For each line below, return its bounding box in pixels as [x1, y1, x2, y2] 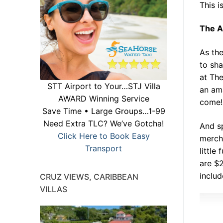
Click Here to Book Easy [57, 131, 150, 141]
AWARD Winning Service [58, 94, 149, 104]
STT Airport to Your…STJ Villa [47, 81, 160, 92]
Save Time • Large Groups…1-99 [42, 106, 165, 116]
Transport [85, 143, 122, 154]
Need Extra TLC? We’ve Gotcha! [43, 118, 164, 129]
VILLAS [40, 184, 67, 195]
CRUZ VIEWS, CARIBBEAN [40, 172, 138, 182]
